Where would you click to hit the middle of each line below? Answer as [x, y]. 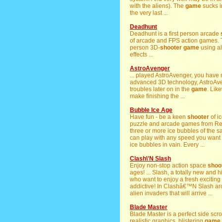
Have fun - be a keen [159, 117]
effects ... [141, 55]
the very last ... [149, 13]
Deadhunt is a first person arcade [175, 34]
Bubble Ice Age [151, 110]
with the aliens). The [158, 6]
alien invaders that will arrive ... [171, 193]
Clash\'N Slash [150, 159]
